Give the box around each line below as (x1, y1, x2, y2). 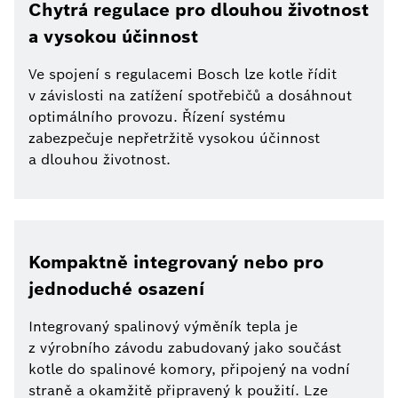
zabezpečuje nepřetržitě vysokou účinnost (28, 129, 320, 148)
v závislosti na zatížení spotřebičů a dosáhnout (28, 86, 352, 106)
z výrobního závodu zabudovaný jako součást (28, 338, 341, 358)
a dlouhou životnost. (28, 150, 171, 170)
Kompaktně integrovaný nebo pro (28, 251, 323, 275)
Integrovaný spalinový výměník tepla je (28, 317, 298, 337)
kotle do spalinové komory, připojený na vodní (28, 360, 350, 379)
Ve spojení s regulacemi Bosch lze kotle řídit (28, 65, 337, 84)
